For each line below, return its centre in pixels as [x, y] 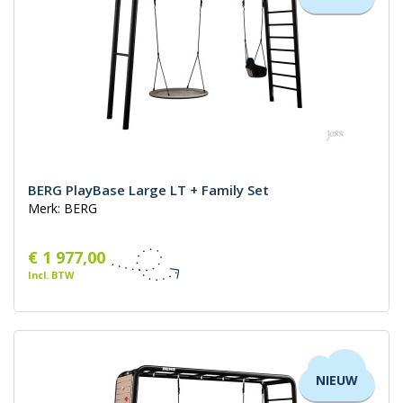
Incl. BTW [51, 275]
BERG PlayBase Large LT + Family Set [148, 190]
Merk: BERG [63, 209]
